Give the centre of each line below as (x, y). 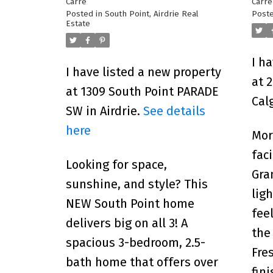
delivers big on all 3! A (126, 223)
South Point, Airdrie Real (151, 14)
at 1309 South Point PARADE (142, 91)
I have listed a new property (143, 72)
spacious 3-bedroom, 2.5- (135, 242)
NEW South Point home (130, 203)
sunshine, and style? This (136, 184)
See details (174, 111)
